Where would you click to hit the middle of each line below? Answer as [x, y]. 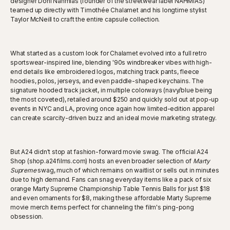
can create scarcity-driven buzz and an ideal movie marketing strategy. [114, 118]
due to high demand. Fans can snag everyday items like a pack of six [111, 179]
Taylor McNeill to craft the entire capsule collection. [86, 19]
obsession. [28, 216]
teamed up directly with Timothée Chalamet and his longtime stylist [109, 10]
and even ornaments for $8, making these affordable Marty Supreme [111, 198]
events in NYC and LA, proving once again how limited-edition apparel [112, 108]
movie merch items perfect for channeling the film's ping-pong [102, 207]
